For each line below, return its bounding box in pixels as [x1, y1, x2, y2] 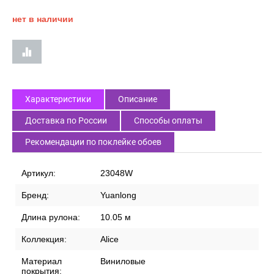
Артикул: [21, 168, 56, 179]
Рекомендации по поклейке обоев [25, 137, 161, 147]
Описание [118, 94, 157, 105]
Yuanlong [100, 190, 136, 201]
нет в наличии [12, 14, 73, 24]
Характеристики [25, 94, 91, 105]
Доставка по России [25, 116, 107, 126]
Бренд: [21, 190, 49, 201]
